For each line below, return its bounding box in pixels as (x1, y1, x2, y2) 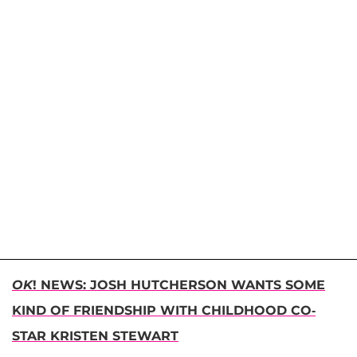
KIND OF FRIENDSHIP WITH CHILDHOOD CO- (12, 302, 316, 318)
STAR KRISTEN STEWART (12, 328, 178, 343)
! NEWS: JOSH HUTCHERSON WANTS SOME (33, 277, 325, 292)
